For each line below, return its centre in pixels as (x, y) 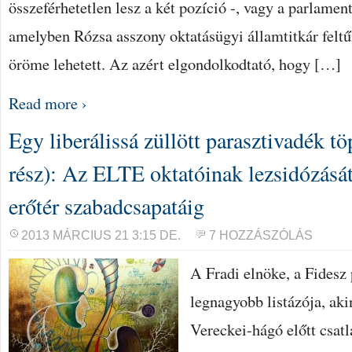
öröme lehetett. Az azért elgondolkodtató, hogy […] (175, 64)
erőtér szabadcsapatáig (106, 206)
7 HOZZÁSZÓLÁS (261, 235)
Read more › (48, 103)
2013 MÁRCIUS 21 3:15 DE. (101, 235)
